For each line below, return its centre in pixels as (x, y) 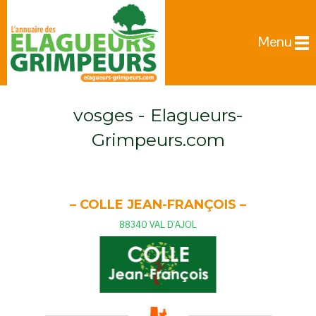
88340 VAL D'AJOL (158, 224)
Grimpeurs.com (158, 139)
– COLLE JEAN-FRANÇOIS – (158, 204)
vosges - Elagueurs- (158, 115)
